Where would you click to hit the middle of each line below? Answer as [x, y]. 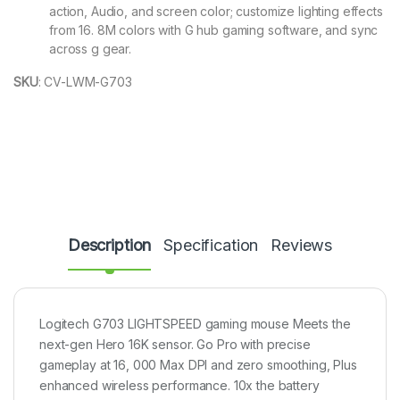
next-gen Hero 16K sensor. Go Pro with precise [175, 345]
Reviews [302, 246]
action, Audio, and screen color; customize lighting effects [216, 12]
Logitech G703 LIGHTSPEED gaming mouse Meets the [195, 324]
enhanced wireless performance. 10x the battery [179, 386]
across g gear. [91, 49]
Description [109, 246]
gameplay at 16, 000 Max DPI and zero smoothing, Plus [198, 365]
